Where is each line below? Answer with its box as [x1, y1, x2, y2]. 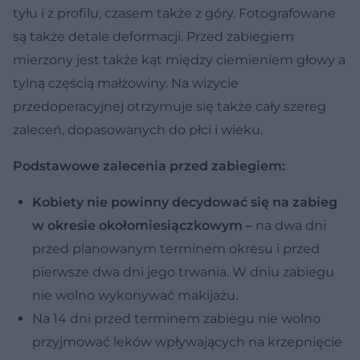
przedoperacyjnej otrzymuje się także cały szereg [13, 98, 326, 114]
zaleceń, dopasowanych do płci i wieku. [13, 121, 263, 137]
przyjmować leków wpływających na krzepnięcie [32, 333, 342, 350]
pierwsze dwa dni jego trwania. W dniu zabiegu [32, 264, 334, 280]
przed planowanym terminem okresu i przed [32, 240, 320, 256]
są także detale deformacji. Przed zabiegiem [13, 28, 294, 44]
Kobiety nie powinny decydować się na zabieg [32, 194, 337, 210]
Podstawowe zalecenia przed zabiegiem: [13, 157, 285, 174]
